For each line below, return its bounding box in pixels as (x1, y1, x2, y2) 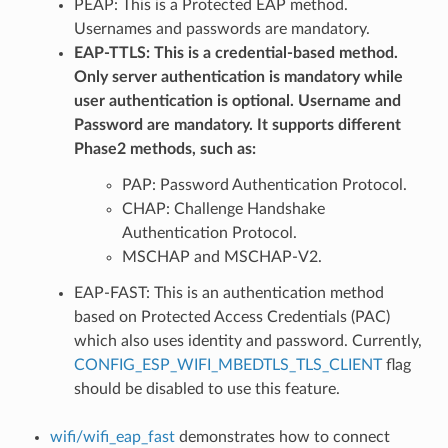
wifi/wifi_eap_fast (49, 428, 175, 445)
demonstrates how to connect (174, 428, 390, 445)
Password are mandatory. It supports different (73, 116, 401, 133)
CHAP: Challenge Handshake (121, 200, 325, 217)
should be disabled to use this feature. (73, 380, 340, 397)
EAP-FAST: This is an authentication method (73, 284, 384, 301)
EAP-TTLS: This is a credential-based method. (73, 44, 398, 61)
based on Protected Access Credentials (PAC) (73, 308, 390, 325)
